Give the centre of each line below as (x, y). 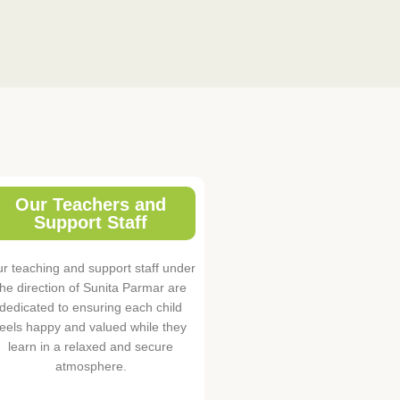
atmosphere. (91, 367)
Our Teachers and (91, 205)
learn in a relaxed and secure (91, 347)
